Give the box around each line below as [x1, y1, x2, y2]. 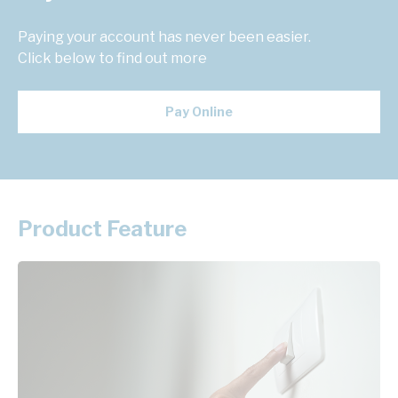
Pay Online [165, 104, 233, 120]
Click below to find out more [18, 50, 207, 68]
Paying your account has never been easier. [18, 28, 311, 46]
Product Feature [18, 216, 187, 243]
